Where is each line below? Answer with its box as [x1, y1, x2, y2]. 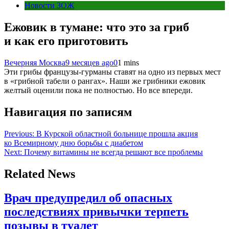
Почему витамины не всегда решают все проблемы [24, 147, 203, 156]
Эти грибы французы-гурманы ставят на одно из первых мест [4, 67, 221, 76]
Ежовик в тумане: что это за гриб [4, 20, 189, 34]
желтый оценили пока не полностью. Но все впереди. [4, 86, 193, 95]
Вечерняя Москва [4, 58, 65, 67]
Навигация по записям [4, 105, 132, 119]
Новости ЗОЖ [25, 1, 74, 10]
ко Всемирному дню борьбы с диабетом [4, 138, 143, 147]
